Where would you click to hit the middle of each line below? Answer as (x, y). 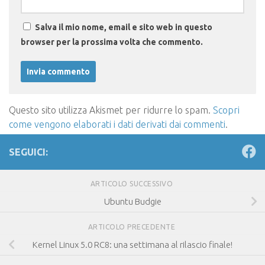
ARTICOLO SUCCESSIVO (132, 183)
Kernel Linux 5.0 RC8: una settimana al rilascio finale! (132, 245)
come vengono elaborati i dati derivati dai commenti (117, 124)
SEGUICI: (28, 152)
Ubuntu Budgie (132, 202)
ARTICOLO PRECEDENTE (132, 227)
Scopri (226, 110)
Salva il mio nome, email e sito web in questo (124, 27)
